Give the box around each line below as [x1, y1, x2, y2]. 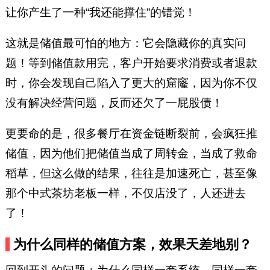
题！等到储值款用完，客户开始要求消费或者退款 [5, 56, 257, 69]
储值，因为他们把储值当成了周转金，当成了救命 [5, 146, 257, 160]
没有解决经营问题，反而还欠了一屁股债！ [5, 96, 223, 109]
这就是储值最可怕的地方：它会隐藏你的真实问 [5, 36, 246, 49]
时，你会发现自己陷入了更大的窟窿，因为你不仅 [5, 76, 257, 89]
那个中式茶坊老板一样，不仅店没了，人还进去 [5, 186, 246, 199]
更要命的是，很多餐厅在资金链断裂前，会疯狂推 [5, 127, 257, 140]
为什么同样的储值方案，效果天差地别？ [13, 236, 253, 252]
